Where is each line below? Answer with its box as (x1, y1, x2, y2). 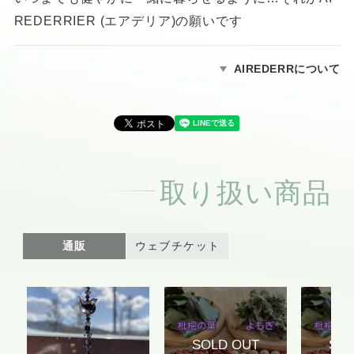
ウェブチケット (134, 239, 220, 253)
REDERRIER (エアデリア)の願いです (13, 13, 243, 28)
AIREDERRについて (233, 62, 341, 75)
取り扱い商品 (159, 171, 331, 209)
